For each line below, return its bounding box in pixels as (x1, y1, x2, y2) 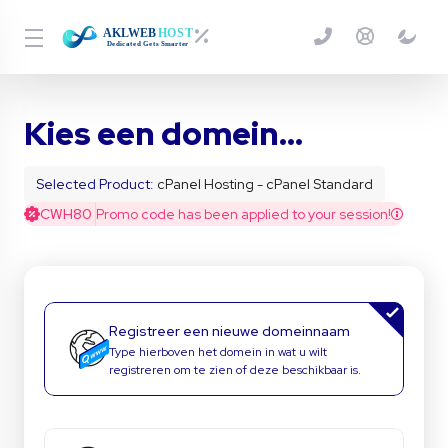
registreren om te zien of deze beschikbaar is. (109, 362, 361, 378)
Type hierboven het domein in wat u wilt (109, 344, 327, 360)
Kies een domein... (24, 112, 303, 155)
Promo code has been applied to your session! (96, 205, 391, 223)
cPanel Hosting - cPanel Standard (157, 175, 373, 193)
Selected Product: (36, 175, 157, 193)
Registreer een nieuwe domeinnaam (109, 322, 350, 340)
